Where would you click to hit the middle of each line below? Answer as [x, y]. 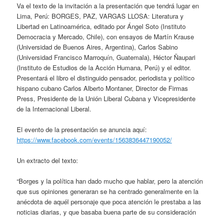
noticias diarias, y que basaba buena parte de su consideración [107, 212]
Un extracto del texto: [48, 160]
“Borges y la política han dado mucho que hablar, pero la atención [110, 181]
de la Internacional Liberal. [54, 109]
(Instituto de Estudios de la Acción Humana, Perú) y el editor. [104, 67]
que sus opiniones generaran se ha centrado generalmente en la [108, 192]
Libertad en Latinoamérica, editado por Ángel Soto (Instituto [101, 26]
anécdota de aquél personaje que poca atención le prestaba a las [109, 202]
